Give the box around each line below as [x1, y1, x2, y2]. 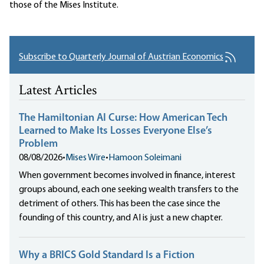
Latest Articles [19, 80, 97, 101]
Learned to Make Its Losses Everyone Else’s [19, 125, 212, 137]
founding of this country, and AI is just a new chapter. [19, 213, 223, 223]
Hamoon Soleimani [108, 153, 181, 163]
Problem [19, 138, 58, 150]
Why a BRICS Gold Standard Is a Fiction [19, 249, 194, 261]
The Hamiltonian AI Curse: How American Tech [19, 112, 227, 124]
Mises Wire [65, 153, 105, 163]
